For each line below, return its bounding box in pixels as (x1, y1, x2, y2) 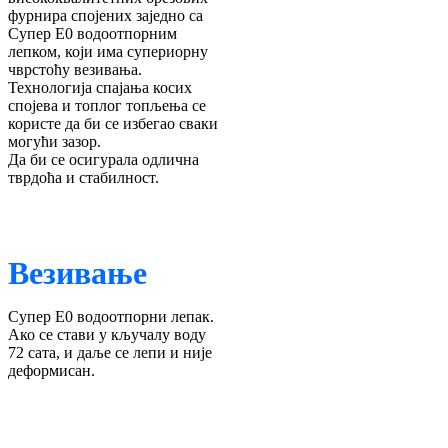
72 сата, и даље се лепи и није (8, 343, 212, 361)
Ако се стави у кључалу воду (8, 325, 206, 343)
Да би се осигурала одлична (8, 150, 199, 168)
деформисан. (8, 361, 95, 379)
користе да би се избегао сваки (8, 114, 218, 132)
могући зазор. (8, 132, 101, 150)
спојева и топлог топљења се (8, 96, 206, 114)
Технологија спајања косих (8, 78, 192, 96)
